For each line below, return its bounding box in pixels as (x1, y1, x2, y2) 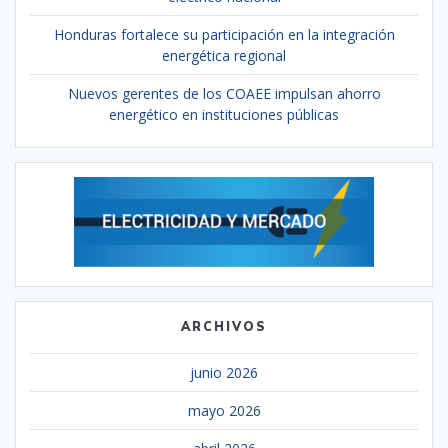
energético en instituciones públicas (109, 104, 339, 124)
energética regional (162, 45, 286, 65)
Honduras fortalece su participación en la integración (53, 24, 395, 44)
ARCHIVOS (181, 318, 267, 334)
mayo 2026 (187, 400, 261, 420)
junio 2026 (190, 362, 258, 382)
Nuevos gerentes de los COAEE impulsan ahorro (67, 83, 381, 103)
